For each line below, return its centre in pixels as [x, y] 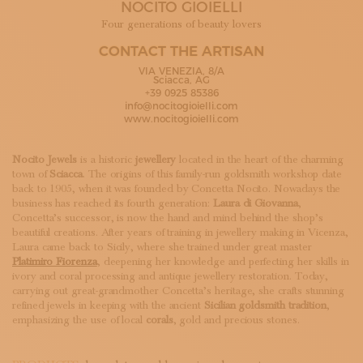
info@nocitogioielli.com [181, 106]
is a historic [107, 160]
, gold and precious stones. [236, 320]
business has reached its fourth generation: [113, 203]
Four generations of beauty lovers [181, 24]
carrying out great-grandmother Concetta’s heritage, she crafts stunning [179, 291]
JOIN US [52, 45]
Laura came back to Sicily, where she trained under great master [162, 247]
